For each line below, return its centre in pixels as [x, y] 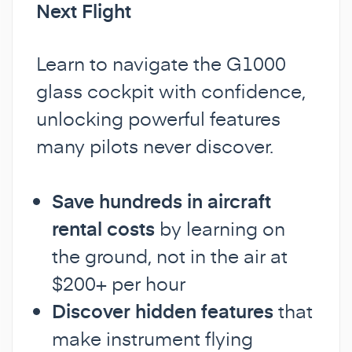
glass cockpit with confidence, [171, 90]
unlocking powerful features [158, 118]
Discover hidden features [163, 310]
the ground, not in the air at [170, 255]
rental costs [103, 228]
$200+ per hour [119, 283]
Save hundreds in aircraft [161, 200]
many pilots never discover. [155, 145]
